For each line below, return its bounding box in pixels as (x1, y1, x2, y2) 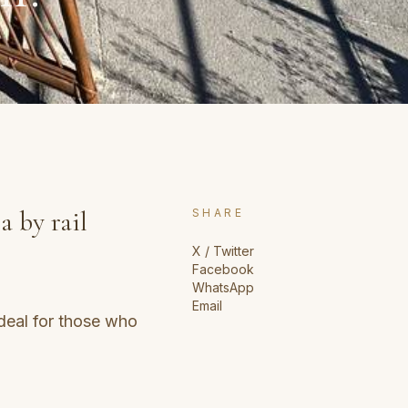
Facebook (191, 260, 254, 277)
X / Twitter (191, 242, 254, 259)
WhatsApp (191, 279, 254, 295)
